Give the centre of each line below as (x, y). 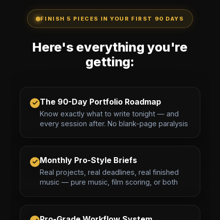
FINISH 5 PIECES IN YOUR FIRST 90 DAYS (112, 18)
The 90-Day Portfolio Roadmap (100, 101)
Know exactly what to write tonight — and (109, 113)
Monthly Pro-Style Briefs (88, 160)
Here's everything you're (110, 47)
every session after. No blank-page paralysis (114, 123)
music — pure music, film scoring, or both (109, 182)
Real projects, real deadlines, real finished (109, 172)
